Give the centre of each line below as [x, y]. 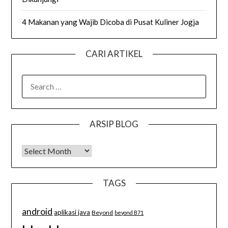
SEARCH [36, 80]
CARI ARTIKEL [114, 53]
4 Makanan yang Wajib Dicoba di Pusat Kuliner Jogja [111, 22]
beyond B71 [129, 212]
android [37, 211]
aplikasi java [72, 212]
